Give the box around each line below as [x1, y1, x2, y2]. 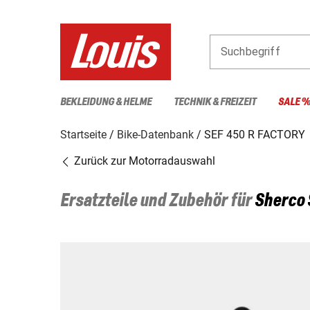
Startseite [60, 127, 107, 141]
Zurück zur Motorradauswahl [71, 154, 215, 167]
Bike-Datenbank [117, 127, 194, 141]
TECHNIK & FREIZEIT [174, 95, 256, 108]
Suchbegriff [221, 44, 280, 58]
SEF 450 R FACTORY [204, 127, 305, 141]
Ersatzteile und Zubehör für [60, 191, 255, 211]
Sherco [255, 191, 304, 211]
